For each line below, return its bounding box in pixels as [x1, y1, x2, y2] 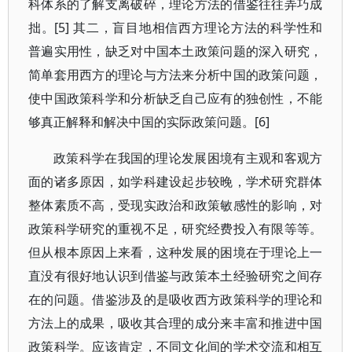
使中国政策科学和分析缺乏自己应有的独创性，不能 [28, 90, 323, 107]
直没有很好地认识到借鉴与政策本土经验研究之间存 [28, 267, 323, 284]
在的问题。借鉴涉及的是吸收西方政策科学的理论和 [28, 291, 323, 308]
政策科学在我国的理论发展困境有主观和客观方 [53, 149, 323, 167]
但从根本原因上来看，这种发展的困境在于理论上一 [28, 244, 323, 261]
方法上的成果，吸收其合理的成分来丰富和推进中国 [28, 314, 323, 332]
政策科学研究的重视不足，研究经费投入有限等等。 [28, 220, 323, 237]
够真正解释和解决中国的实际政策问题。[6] [28, 113, 269, 130]
